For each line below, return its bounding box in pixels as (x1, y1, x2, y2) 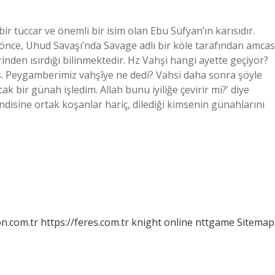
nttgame (195, 215, 234, 229)
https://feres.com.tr (41, 215, 129, 229)
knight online (131, 215, 193, 229)
